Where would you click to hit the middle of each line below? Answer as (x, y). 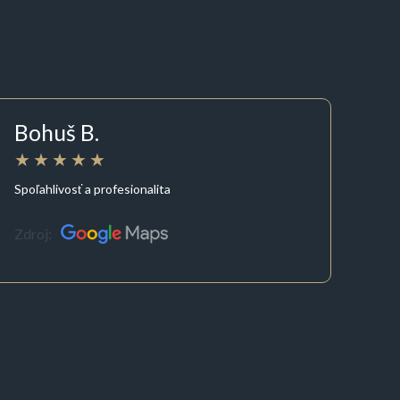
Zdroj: (33, 234)
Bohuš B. (57, 133)
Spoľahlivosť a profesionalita (93, 188)
